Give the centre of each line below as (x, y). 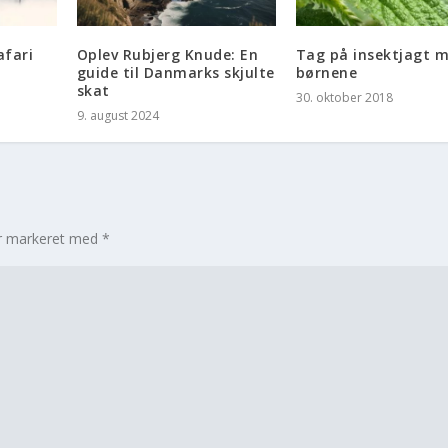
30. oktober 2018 (344, 98)
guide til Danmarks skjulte (175, 73)
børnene (326, 73)
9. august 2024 (117, 116)
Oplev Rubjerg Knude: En (167, 55)
